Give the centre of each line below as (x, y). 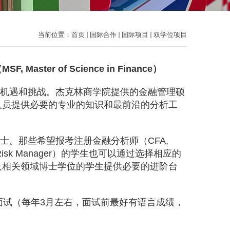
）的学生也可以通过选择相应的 (117, 154)
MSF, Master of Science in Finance (77, 69)
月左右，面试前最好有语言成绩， (114, 202)
